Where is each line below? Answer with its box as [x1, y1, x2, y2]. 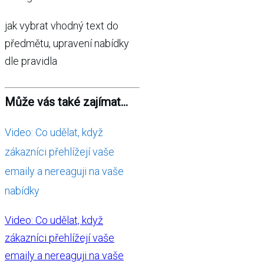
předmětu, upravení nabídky [5, 37, 129, 49]
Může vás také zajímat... [5, 95, 128, 109]
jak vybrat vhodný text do [5, 19, 118, 32]
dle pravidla [5, 55, 57, 67]
